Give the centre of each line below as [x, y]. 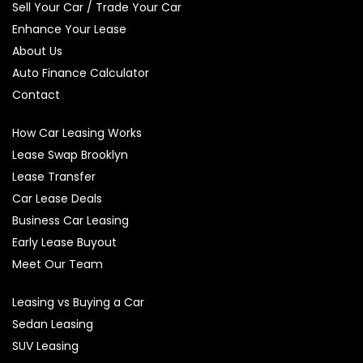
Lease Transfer [54, 177]
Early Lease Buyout [64, 242]
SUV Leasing [45, 346]
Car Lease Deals [57, 199]
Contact [36, 95]
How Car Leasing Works [77, 133]
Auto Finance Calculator [81, 73]
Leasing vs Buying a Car [78, 302]
